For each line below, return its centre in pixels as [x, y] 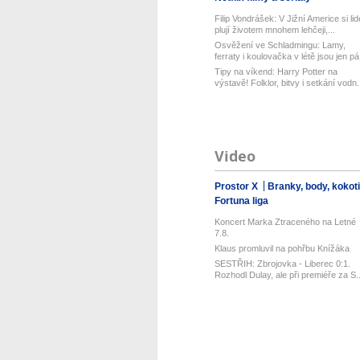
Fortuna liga [241, 201]
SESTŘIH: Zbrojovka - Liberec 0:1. [282, 264]
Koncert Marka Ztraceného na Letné [285, 222]
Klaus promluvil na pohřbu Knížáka [282, 248]
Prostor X [237, 186]
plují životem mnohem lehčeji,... [274, 30]
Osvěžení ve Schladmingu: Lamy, [280, 45]
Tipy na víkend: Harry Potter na [276, 72]
